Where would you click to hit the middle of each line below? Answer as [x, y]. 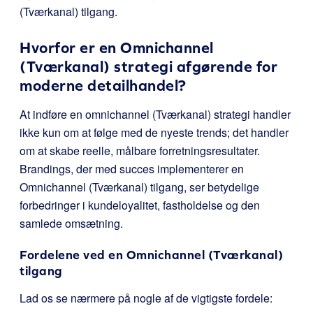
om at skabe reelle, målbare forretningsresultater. [140, 151]
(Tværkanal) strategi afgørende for [148, 67]
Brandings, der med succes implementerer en [132, 169]
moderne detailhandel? [103, 86]
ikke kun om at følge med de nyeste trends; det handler [154, 132]
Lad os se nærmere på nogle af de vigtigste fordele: [146, 298]
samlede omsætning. [71, 223]
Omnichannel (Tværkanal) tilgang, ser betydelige [139, 187]
